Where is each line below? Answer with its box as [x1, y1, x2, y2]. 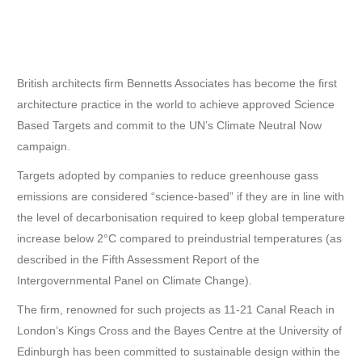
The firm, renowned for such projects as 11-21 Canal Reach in [16, 303, 335, 317]
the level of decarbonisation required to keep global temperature [16, 211, 345, 225]
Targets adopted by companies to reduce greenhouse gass [16, 169, 318, 183]
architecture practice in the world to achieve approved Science [16, 98, 335, 112]
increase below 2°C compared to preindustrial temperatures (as [16, 232, 342, 246]
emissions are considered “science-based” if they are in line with [16, 190, 344, 204]
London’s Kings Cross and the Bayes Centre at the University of [16, 324, 342, 338]
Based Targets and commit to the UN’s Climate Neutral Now [16, 119, 322, 133]
